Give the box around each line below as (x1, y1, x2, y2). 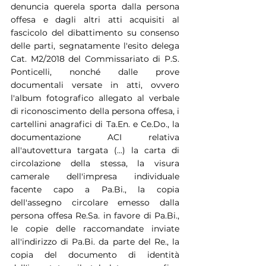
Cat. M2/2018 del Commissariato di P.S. (11, 53, 179, 64)
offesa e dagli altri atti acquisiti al (11, 14, 179, 25)
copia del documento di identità (11, 249, 179, 260)
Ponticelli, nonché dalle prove (11, 66, 179, 77)
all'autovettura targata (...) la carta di (11, 144, 179, 156)
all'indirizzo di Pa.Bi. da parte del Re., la (11, 236, 179, 247)
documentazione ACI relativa (11, 131, 179, 142)
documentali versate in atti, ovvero (11, 79, 179, 90)
